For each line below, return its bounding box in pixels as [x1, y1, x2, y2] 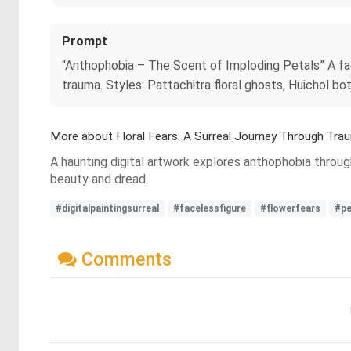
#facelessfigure [173, 203, 246, 214]
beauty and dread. [50, 172, 148, 186]
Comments [77, 248, 172, 270]
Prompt [62, 34, 107, 49]
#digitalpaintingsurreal [56, 203, 159, 214]
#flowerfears [260, 203, 320, 214]
